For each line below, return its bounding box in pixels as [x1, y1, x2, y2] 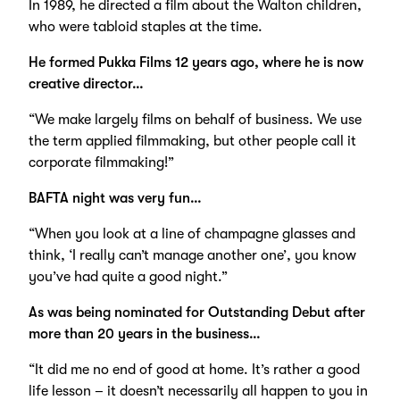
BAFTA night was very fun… [28, 189, 202, 206]
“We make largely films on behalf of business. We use [28, 111, 362, 128]
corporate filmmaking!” [28, 154, 174, 171]
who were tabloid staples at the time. [28, 18, 262, 35]
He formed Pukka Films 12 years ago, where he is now [28, 54, 363, 71]
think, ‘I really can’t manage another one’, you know [28, 246, 356, 263]
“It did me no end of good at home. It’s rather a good [28, 361, 360, 378]
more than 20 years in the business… [28, 325, 261, 342]
